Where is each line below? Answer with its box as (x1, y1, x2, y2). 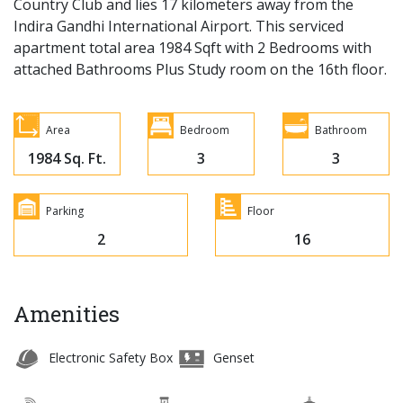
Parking (46, 202, 84, 219)
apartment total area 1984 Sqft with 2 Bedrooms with (13, 37, 372, 58)
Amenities (13, 299, 120, 328)
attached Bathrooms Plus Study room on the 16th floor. (13, 58, 387, 79)
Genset (210, 348, 255, 366)
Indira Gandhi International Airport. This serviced (13, 15, 344, 36)
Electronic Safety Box (45, 348, 173, 366)
